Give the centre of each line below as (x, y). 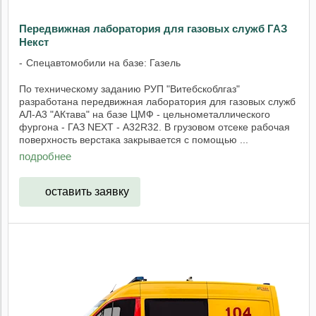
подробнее (45, 157)
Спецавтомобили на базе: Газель (103, 62)
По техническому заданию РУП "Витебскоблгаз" (129, 89)
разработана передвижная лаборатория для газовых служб (157, 101)
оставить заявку (87, 191)
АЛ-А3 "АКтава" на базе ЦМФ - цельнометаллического (145, 114)
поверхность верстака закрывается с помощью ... (134, 139)
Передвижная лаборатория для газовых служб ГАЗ (153, 29)
